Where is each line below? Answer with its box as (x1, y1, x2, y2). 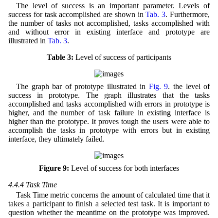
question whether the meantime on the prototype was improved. (8, 208, 210, 217)
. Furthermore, (165, 10, 210, 18)
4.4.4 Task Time (8, 180, 57, 189)
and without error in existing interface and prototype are (8, 27, 210, 36)
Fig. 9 (148, 82, 168, 91)
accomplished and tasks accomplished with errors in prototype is (8, 99, 210, 108)
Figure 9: (39, 163, 69, 172)
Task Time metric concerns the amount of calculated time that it (16, 190, 210, 199)
